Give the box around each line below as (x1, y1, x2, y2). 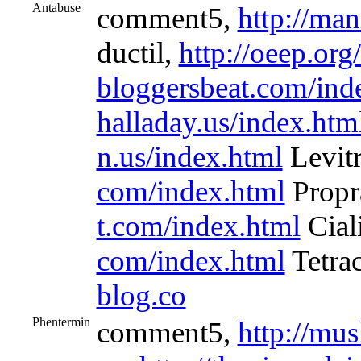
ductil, (96, 36, 179, 69)
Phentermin (31, 315, 90, 329)
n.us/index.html (96, 140, 283, 173)
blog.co (96, 279, 186, 312)
